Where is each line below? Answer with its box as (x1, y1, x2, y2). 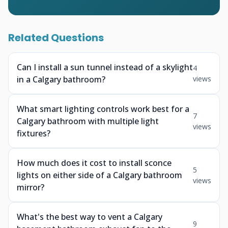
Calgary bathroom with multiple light (17, 116, 159, 127)
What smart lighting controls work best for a (17, 103, 189, 115)
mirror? (17, 182, 44, 193)
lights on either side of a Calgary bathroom (17, 169, 182, 181)
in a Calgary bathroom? (17, 74, 105, 85)
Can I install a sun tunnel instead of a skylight (17, 62, 193, 73)
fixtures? (17, 128, 50, 139)
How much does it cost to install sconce (17, 157, 172, 168)
